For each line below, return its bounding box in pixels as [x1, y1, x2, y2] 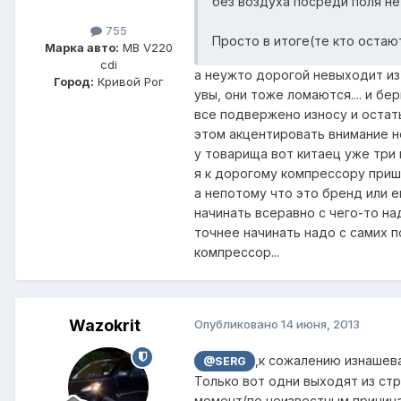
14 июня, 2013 [281, 316, 360, 331]
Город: [53, 73, 94, 89]
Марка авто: [44, 39, 119, 55]
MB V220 [118, 39, 173, 55]
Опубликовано [194, 316, 281, 331]
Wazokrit [69, 315, 141, 335]
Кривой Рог [93, 73, 164, 89]
